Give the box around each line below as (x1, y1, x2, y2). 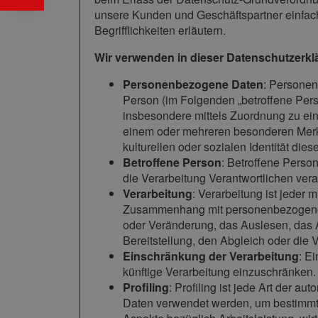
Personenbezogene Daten (123, 76, 263, 93)
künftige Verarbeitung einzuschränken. (123, 263, 316, 280)
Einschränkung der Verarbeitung (123, 248, 299, 265)
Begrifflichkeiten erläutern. (94, 22, 226, 39)
